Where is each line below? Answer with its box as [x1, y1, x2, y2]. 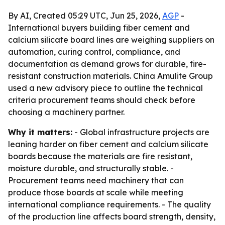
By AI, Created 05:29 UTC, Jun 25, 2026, [8, 11, 162, 21]
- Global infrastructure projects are [72, 127, 209, 137]
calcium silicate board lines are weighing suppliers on [8, 35, 214, 45]
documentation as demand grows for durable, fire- [8, 59, 206, 69]
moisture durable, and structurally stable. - [8, 163, 174, 173]
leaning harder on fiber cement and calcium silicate [8, 139, 208, 149]
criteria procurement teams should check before [8, 95, 195, 105]
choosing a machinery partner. [8, 107, 125, 117]
